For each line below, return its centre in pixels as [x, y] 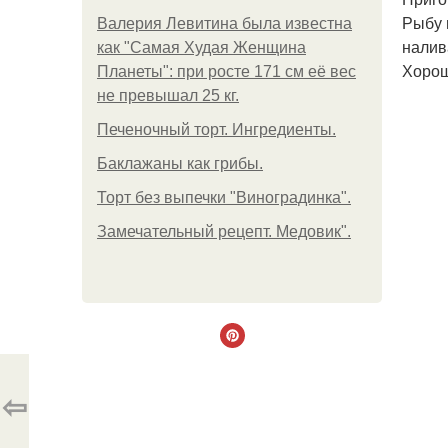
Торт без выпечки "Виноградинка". [224, 197]
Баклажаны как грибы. [180, 163]
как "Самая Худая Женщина [201, 47]
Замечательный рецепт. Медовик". [224, 231]
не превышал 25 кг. [168, 95]
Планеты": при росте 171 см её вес [226, 71]
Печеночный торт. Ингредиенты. [216, 129]
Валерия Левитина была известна [224, 23]
